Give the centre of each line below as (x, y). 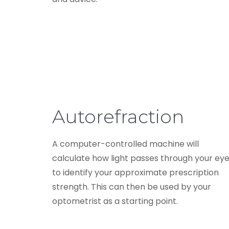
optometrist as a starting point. (115, 201)
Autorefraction (118, 116)
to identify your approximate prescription (135, 172)
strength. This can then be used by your (132, 187)
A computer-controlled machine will (125, 144)
